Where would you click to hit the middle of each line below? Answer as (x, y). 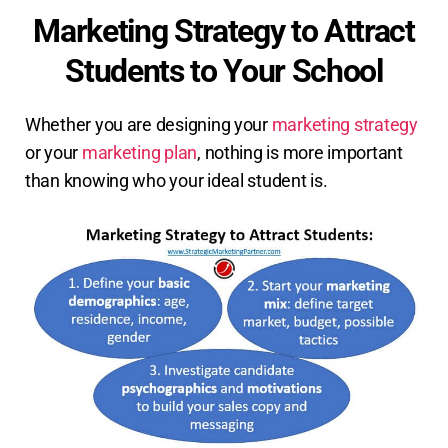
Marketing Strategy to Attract (224, 30)
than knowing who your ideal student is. (176, 180)
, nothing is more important (300, 152)
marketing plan (139, 152)
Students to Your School (224, 70)
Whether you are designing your (148, 124)
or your (53, 152)
